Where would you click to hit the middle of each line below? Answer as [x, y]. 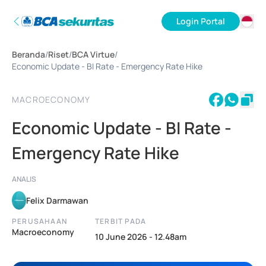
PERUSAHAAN [39, 221]
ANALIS [24, 179]
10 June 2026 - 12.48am [141, 237]
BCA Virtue [93, 54]
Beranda [28, 54]
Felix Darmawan [57, 200]
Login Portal [201, 21]
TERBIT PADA [121, 221]
